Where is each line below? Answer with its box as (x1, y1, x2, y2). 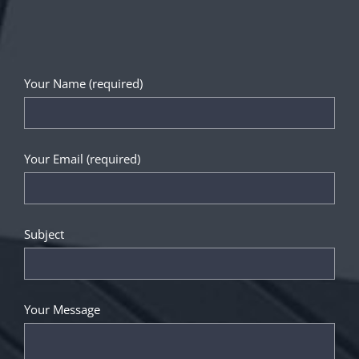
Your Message (23, 301, 100, 317)
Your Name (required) (23, 75, 143, 91)
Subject (23, 225, 64, 242)
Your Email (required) (23, 150, 140, 167)
